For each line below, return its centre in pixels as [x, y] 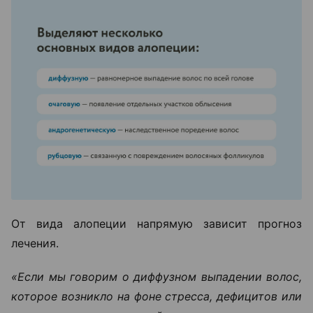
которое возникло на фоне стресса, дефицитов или [156, 296]
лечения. [35, 243]
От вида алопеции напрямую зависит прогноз [156, 223]
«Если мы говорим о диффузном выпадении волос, [156, 276]
